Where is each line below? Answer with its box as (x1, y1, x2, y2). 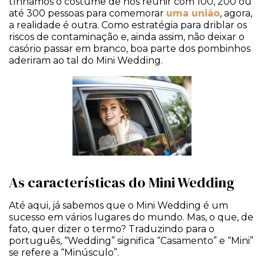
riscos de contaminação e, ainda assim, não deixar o (9, 31, 245, 42)
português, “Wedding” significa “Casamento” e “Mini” (9, 235, 253, 246)
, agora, (220, 7, 252, 19)
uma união (166, 7, 220, 19)
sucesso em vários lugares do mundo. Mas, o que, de (9, 211, 253, 223)
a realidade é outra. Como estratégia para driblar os (9, 19, 247, 31)
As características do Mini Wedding (9, 172, 235, 192)
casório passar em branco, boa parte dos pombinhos (9, 42, 250, 54)
